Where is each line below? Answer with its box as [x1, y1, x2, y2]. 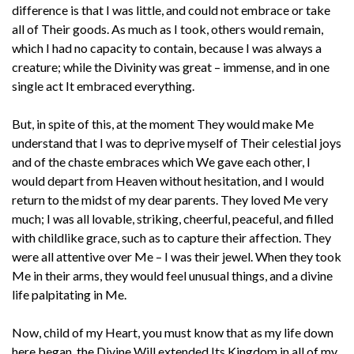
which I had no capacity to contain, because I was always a [12, 40, 322, 55]
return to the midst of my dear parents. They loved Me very [12, 191, 328, 207]
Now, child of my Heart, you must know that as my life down [12, 324, 333, 340]
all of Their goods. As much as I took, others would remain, [12, 21, 323, 36]
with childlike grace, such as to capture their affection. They [12, 229, 331, 245]
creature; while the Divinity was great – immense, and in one [12, 58, 330, 74]
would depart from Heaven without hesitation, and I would [12, 172, 324, 188]
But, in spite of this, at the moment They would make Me [12, 115, 314, 131]
